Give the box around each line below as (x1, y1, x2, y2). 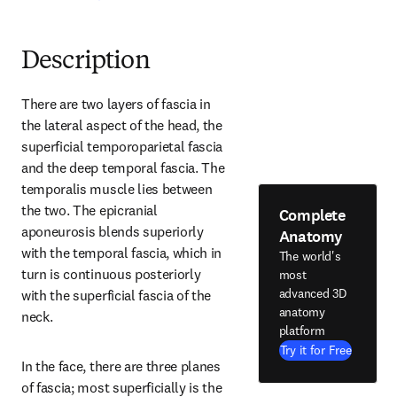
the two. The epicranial (21, 201, 158, 219)
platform (278, 322, 325, 339)
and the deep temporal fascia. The (21, 159, 225, 176)
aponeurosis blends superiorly (21, 222, 204, 240)
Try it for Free (279, 341, 352, 358)
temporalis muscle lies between (21, 180, 213, 198)
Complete (278, 204, 346, 226)
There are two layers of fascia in (21, 95, 211, 113)
